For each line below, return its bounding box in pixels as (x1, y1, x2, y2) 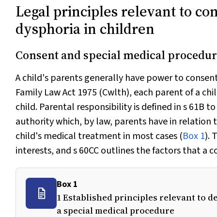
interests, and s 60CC (15, 144, 99, 157)
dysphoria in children (15, 19, 155, 39)
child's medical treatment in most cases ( (15, 129, 183, 143)
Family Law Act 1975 (15, 86, 99, 99)
